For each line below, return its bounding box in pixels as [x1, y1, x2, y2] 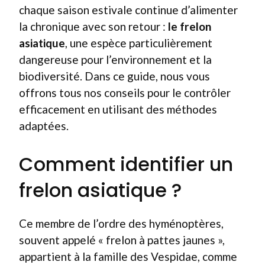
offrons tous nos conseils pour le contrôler [19, 86, 231, 99]
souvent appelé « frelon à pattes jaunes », [19, 232, 225, 247]
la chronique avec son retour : [19, 20, 168, 33]
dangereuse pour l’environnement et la [19, 53, 212, 66]
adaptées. [19, 119, 69, 132]
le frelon [168, 20, 211, 33]
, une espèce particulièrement [65, 36, 212, 50]
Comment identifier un [19, 150, 233, 177]
